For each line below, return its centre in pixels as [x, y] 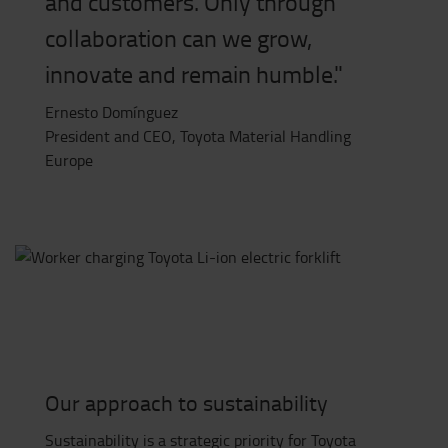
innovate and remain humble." [194, 74]
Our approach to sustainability [186, 403]
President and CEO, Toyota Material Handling [198, 136]
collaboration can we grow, [178, 38]
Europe [71, 160]
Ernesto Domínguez [113, 112]
